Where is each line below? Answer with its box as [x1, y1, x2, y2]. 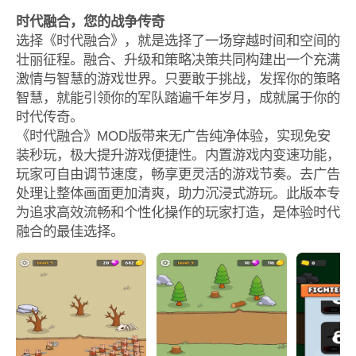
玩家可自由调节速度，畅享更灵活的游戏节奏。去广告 [15, 165, 340, 182]
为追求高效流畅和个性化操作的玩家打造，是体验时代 [15, 203, 340, 220]
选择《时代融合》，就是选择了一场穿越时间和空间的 [15, 32, 340, 48]
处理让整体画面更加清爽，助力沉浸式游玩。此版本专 [15, 184, 340, 201]
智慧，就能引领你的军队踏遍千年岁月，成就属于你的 [15, 89, 340, 106]
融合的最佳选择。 [15, 222, 124, 239]
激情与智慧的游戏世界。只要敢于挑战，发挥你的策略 [15, 70, 340, 87]
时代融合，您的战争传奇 [15, 13, 164, 29]
